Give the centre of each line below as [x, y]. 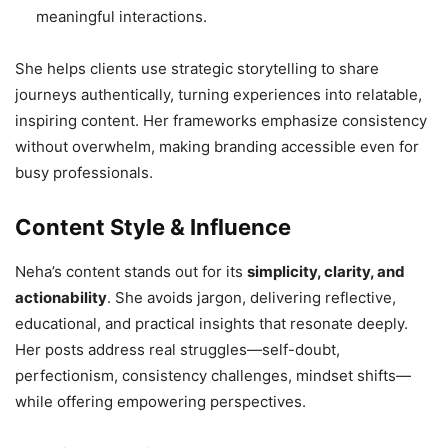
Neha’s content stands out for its [131, 272]
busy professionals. [84, 173]
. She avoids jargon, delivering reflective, [251, 298]
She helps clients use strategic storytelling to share [197, 69]
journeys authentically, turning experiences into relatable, [218, 95]
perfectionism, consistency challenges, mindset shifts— [213, 376]
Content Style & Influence [153, 227]
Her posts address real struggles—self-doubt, [177, 350]
